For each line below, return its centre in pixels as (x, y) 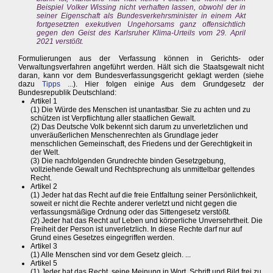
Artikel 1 (44, 101)
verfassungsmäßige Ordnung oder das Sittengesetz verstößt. (130, 212)
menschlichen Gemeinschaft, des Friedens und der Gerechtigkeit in (141, 144)
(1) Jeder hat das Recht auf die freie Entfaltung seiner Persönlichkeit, (144, 195)
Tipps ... (57, 84)
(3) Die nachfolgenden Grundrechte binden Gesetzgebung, (128, 161)
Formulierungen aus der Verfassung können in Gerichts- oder (141, 59)
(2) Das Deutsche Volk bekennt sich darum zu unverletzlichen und (139, 127)
